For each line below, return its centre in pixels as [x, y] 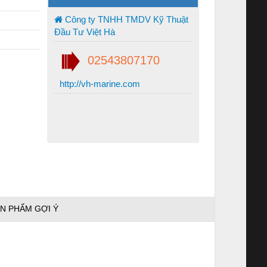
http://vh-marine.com [99, 83]
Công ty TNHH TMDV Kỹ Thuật [125, 19]
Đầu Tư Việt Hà [85, 32]
